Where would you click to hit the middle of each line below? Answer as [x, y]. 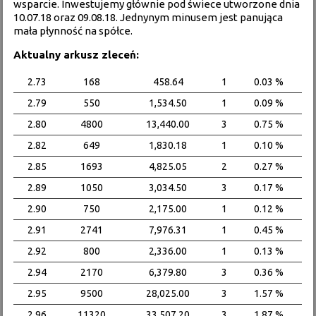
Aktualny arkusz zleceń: [77, 55]
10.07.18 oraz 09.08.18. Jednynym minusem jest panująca [148, 17]
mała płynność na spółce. [73, 31]
